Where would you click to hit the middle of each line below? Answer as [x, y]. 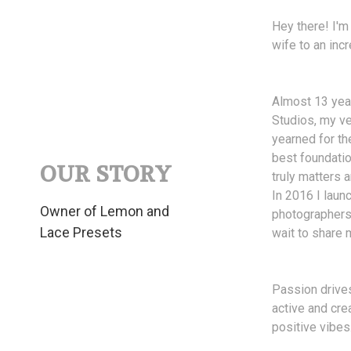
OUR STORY [105, 174]
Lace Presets [81, 232]
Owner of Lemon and [104, 211]
